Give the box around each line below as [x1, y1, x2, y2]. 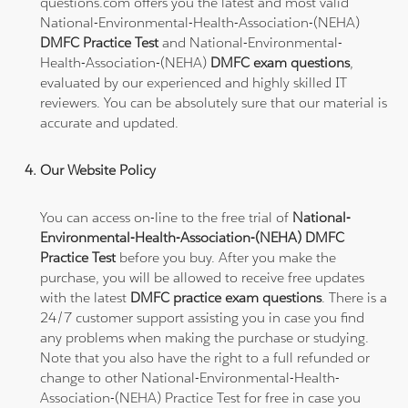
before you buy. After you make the [116, 248, 337, 266]
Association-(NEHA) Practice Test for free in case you [40, 388, 362, 406]
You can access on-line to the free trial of [40, 208, 293, 226]
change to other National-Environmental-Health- [40, 368, 341, 386]
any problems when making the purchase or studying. [40, 328, 370, 346]
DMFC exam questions [210, 53, 351, 71]
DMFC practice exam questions [130, 288, 322, 306]
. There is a [321, 288, 388, 306]
